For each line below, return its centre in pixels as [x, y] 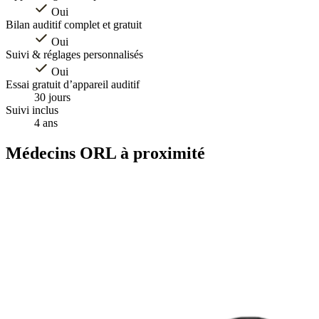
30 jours [52, 97]
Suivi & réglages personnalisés [74, 54]
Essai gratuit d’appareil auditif [73, 84]
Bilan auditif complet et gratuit [74, 24]
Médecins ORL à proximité [105, 153]
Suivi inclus [32, 110]
